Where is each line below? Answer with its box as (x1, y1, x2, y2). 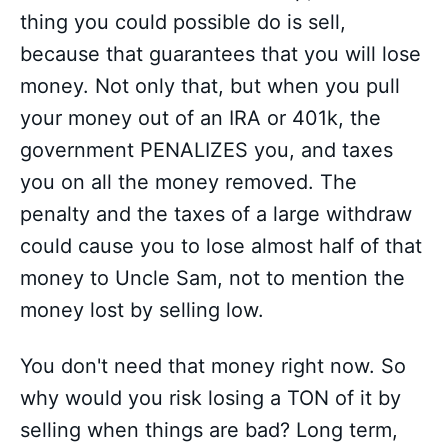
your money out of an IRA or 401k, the (20, 106, 381, 131)
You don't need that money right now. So (20, 354, 406, 379)
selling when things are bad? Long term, (20, 418, 398, 443)
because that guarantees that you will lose (20, 42, 421, 67)
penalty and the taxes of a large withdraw (20, 202, 412, 227)
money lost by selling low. (20, 298, 264, 323)
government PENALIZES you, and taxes (20, 138, 393, 163)
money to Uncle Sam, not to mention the (20, 266, 405, 291)
